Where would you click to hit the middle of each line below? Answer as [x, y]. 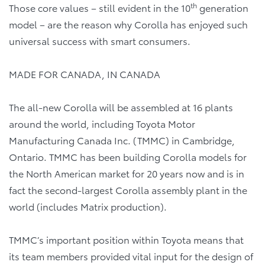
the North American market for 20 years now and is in [127, 173]
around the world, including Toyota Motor [102, 124]
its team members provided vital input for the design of [131, 256]
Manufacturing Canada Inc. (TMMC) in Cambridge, [122, 140]
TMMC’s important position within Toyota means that [126, 240]
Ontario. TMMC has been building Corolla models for [128, 157]
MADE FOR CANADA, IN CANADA [85, 74]
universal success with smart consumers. [100, 41]
